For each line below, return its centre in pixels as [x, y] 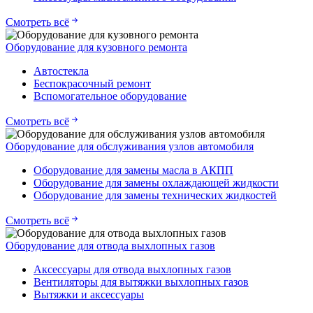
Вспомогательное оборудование [110, 96]
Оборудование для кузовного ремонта [96, 48]
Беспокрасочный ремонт [92, 84]
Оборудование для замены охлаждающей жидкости [156, 183]
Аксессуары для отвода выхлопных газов [132, 270]
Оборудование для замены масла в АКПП [133, 170]
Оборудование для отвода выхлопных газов [110, 246]
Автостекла [61, 71]
